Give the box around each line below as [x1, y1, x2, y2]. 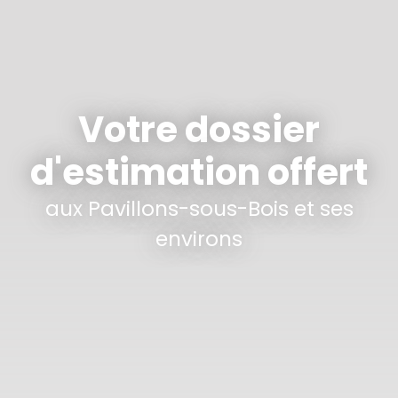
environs [155, 225, 243, 254]
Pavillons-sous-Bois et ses [87, 195, 354, 224]
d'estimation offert [30, 147, 368, 198]
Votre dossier [78, 105, 320, 155]
